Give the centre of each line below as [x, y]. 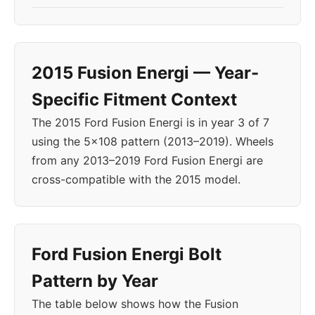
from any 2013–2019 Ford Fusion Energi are [147, 160]
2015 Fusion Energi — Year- [145, 73]
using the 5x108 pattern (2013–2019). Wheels [153, 141]
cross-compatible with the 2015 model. [136, 179]
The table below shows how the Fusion [135, 304]
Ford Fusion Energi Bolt [127, 254]
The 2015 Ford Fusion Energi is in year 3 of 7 [150, 122]
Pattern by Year [95, 281]
